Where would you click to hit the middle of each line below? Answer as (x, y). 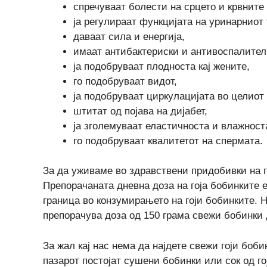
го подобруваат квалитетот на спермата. (168, 141)
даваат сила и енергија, (129, 36)
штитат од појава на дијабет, (140, 111)
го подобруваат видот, (125, 81)
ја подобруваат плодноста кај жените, (162, 66)
